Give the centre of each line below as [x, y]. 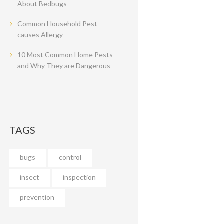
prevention [37, 197]
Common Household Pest [58, 23]
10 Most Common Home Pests [65, 54]
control [70, 157]
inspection [80, 177]
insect [30, 177]
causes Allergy [40, 34]
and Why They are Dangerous [64, 65]
